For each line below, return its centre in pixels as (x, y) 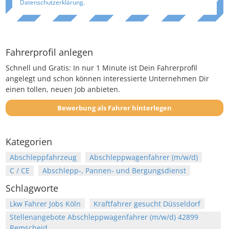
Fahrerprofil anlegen (49, 52)
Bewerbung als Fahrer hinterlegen (140, 108)
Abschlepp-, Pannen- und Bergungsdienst (114, 171)
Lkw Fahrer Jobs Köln (45, 204)
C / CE (20, 171)
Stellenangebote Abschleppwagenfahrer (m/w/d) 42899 (104, 217)
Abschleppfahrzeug (43, 157)
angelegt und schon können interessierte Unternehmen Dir (107, 79)
